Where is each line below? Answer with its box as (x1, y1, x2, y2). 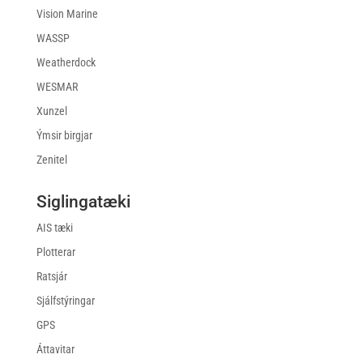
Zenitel (36, 153, 67, 167)
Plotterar (36, 246, 75, 259)
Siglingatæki (36, 192, 130, 212)
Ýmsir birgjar (36, 129, 92, 143)
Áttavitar (36, 343, 75, 357)
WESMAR (36, 80, 78, 94)
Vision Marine (36, 7, 98, 21)
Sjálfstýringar (36, 294, 95, 308)
